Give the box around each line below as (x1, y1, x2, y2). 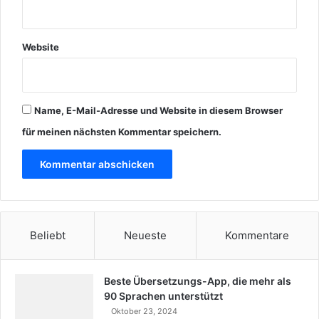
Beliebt (29, 229, 66, 243)
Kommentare (225, 229, 290, 243)
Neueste (123, 229, 167, 243)
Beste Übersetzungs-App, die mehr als (104, 275, 291, 288)
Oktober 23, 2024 (111, 306, 177, 317)
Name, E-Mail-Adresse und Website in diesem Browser (34, 105, 283, 117)
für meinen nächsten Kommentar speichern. (22, 126, 221, 138)
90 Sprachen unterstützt (104, 290, 223, 303)
